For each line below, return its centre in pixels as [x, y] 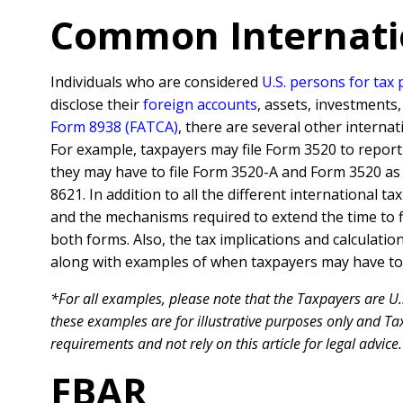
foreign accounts [200, 105]
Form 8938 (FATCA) [114, 127]
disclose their [97, 105]
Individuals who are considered [156, 82]
